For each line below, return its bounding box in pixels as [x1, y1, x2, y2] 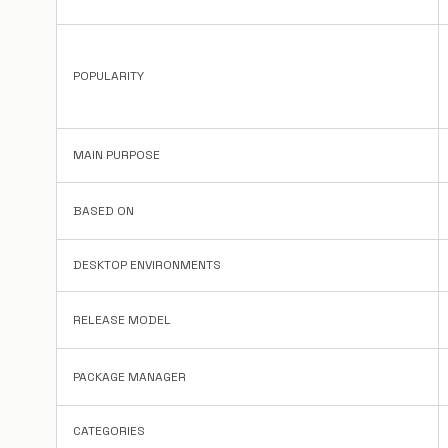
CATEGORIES [73, 423, 145, 439]
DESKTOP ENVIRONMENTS [73, 257, 221, 273]
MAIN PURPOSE [73, 147, 160, 163]
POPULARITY [73, 68, 144, 84]
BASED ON [73, 203, 134, 219]
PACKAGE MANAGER [73, 369, 186, 385]
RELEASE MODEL [73, 312, 171, 328]
